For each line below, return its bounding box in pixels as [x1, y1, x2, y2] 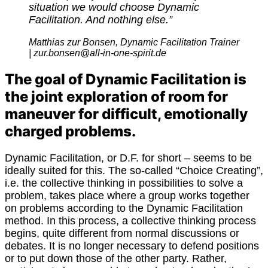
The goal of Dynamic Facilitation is [5, 70, 246, 88]
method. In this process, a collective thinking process [5, 214, 256, 227]
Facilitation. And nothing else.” [29, 13, 172, 26]
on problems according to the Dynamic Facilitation [5, 202, 243, 214]
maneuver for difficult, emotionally [5, 105, 248, 123]
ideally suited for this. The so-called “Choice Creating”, [5, 164, 263, 176]
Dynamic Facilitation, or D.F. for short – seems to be [5, 151, 252, 164]
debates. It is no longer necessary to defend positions [5, 239, 259, 252]
